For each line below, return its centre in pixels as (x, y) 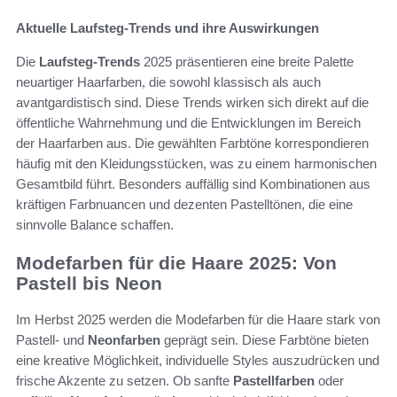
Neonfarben (124, 339)
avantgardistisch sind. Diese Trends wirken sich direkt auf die (192, 103)
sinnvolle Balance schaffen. (95, 225)
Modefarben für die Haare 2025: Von (176, 263)
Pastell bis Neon (89, 284)
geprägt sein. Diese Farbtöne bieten (265, 339)
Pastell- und (52, 339)
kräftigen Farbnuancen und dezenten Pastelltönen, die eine (184, 205)
